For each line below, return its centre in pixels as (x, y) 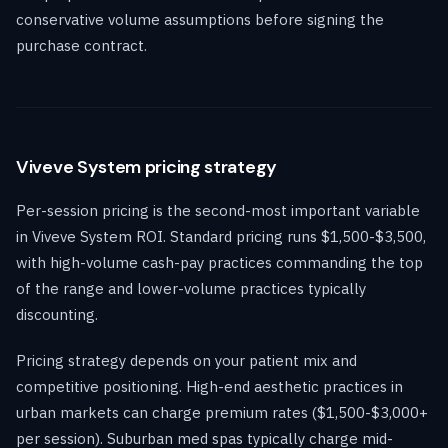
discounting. (57, 314)
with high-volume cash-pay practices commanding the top (219, 262)
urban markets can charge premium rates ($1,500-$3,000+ (222, 412)
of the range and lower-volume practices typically (191, 288)
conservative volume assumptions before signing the (200, 19)
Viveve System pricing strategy (146, 166)
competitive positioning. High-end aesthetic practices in (209, 386)
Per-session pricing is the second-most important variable (218, 210)
